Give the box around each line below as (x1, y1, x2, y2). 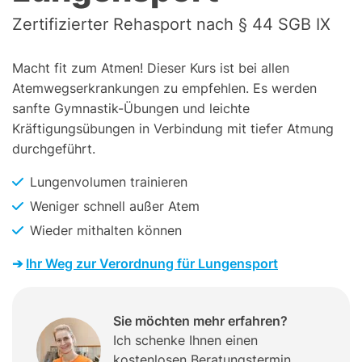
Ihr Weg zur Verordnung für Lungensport (26, 255, 278, 272)
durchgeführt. (12, 141, 95, 158)
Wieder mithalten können (30, 222, 182, 239)
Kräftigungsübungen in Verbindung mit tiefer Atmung (12, 120, 334, 137)
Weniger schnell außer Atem (30, 198, 200, 215)
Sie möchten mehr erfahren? (113, 313, 288, 330)
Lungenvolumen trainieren (30, 174, 187, 191)
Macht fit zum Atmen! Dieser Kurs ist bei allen (12, 60, 289, 77)
